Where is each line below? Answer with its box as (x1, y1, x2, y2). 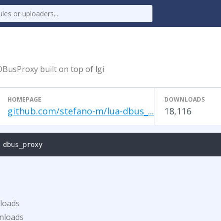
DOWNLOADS (164, 95, 205, 104)
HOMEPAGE (7, 95, 41, 104)
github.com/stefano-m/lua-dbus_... (7, 105, 154, 117)
